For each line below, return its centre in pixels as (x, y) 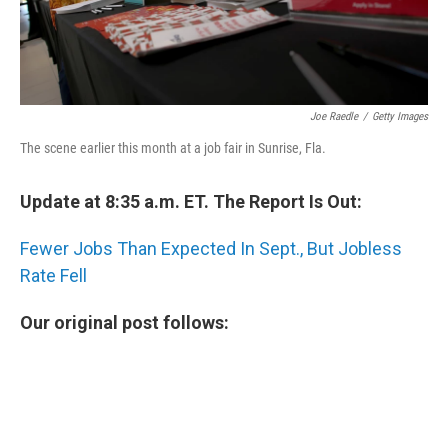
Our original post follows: (124, 323)
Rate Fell (53, 276)
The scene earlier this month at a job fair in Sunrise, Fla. (173, 148)
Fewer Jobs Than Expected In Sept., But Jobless (211, 249)
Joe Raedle (334, 117)
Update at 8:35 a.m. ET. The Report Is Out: (191, 202)
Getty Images (400, 117)
